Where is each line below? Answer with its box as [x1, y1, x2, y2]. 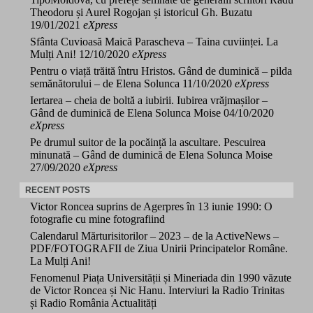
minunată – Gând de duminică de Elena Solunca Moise [30, 148, 272, 161]
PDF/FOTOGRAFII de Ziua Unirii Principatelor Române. [30, 242, 288, 254]
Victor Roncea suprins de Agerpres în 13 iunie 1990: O [30, 200, 272, 212]
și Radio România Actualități [30, 296, 156, 309]
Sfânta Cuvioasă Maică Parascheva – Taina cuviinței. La [30, 35, 278, 48]
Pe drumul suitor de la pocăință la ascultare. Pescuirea [30, 136, 265, 148]
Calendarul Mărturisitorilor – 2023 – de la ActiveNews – [30, 229, 279, 242]
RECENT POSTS [25, 184, 90, 195]
